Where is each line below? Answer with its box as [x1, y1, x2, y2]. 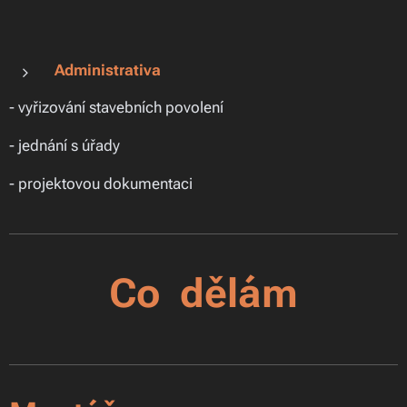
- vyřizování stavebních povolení [9, 98, 223, 116]
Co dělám [109, 270, 298, 317]
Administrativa [55, 61, 161, 79]
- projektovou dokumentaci [9, 174, 193, 193]
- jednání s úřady [9, 136, 120, 154]
